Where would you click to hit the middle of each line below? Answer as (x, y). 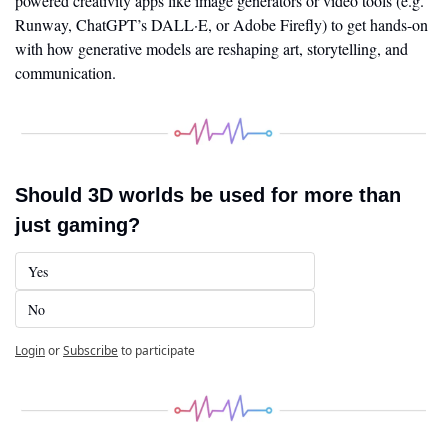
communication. (65, 73)
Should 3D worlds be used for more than (208, 195)
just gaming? (77, 225)
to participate (158, 351)
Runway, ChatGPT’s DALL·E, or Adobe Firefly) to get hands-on (221, 25)
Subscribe (90, 351)
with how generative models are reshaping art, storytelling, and (211, 49)
